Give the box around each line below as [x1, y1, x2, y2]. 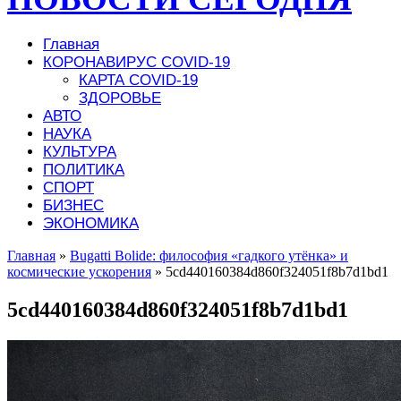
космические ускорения [7, 263, 151, 279]
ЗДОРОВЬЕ [79, 89, 161, 107]
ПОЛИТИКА [43, 160, 124, 178]
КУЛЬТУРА [43, 142, 116, 160]
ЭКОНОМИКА [43, 214, 139, 232]
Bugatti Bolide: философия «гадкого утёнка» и [70, 247, 348, 263]
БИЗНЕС [43, 196, 104, 214]
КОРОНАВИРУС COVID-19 [43, 53, 230, 71]
